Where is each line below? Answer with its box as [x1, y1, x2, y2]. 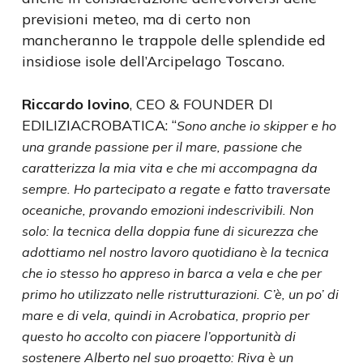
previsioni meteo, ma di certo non [21, 10, 251, 28]
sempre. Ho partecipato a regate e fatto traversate [21, 181, 331, 197]
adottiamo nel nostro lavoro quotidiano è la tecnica [21, 244, 329, 260]
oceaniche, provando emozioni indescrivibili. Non [21, 202, 314, 218]
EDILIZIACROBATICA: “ [21, 116, 177, 135]
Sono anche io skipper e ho [176, 117, 336, 134]
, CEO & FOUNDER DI [129, 95, 273, 113]
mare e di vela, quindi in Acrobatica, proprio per [21, 307, 310, 323]
